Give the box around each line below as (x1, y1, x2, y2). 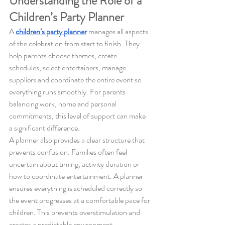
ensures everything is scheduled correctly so (9, 182, 144, 194)
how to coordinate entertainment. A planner (9, 170, 145, 182)
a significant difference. (9, 122, 80, 134)
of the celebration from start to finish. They (9, 37, 141, 49)
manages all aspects (87, 25, 150, 37)
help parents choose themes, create (9, 49, 119, 61)
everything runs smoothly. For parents (9, 85, 127, 97)
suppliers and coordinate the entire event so (9, 73, 143, 85)
